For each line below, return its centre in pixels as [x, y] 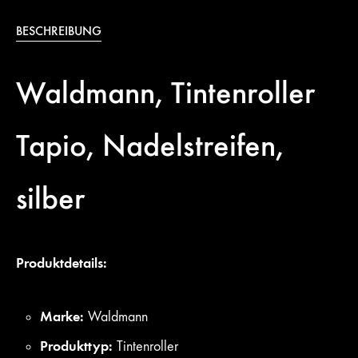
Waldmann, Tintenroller [165, 93]
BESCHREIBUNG [59, 31]
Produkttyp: [78, 346]
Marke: [64, 317]
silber [50, 198]
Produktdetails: [62, 263]
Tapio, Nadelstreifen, [150, 145]
